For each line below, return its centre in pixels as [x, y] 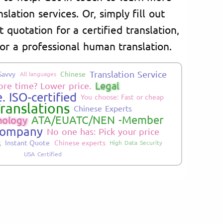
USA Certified [43, 154]
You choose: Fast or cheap [122, 96]
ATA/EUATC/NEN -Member [97, 119]
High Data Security [136, 142]
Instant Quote [27, 142]
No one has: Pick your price [103, 131]
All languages [38, 73]
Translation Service [128, 74]
